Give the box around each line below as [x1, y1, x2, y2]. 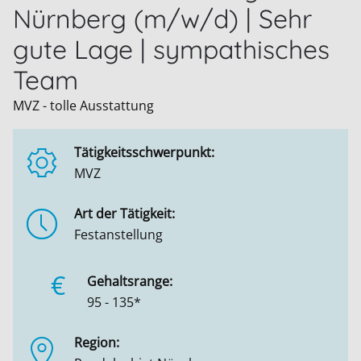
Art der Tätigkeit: [74, 205, 175, 222]
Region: [74, 333, 119, 351]
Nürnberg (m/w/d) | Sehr [13, 2, 312, 35]
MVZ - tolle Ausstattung [13, 97, 154, 114]
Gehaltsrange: [87, 272, 172, 290]
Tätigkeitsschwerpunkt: [74, 143, 214, 161]
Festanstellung [74, 226, 163, 243]
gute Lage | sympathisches [13, 33, 330, 65]
